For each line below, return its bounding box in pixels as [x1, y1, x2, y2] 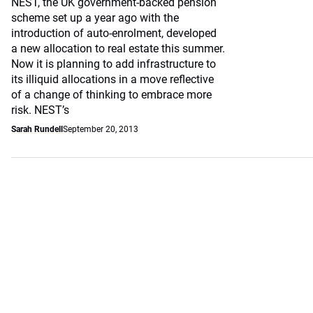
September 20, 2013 [63, 124, 138, 134]
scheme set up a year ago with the [11, 11, 179, 24]
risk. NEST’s [11, 103, 69, 117]
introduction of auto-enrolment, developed [11, 27, 217, 40]
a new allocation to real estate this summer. [11, 42, 225, 55]
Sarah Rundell [11, 124, 63, 134]
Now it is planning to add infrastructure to [11, 57, 216, 71]
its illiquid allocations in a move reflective [11, 73, 214, 86]
